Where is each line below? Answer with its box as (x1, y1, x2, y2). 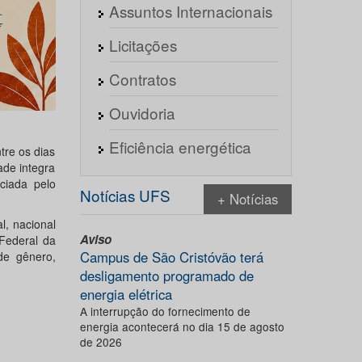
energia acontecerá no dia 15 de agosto (79, 318, 284, 335)
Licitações (108, 34, 177, 56)
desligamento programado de (79, 266, 254, 285)
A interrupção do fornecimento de (79, 303, 250, 319)
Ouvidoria (108, 102, 175, 124)
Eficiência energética (108, 136, 251, 158)
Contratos (108, 68, 176, 90)
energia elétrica (79, 284, 172, 304)
